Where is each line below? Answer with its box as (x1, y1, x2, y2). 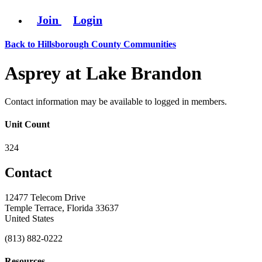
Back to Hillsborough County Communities (5, 39, 176, 50)
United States (5, 213, 54, 223)
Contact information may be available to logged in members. (5, 96, 227, 107)
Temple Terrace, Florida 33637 (5, 202, 119, 213)
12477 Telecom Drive (5, 192, 85, 202)
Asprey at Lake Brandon (5, 62, 202, 84)
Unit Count (5, 119, 50, 130)
